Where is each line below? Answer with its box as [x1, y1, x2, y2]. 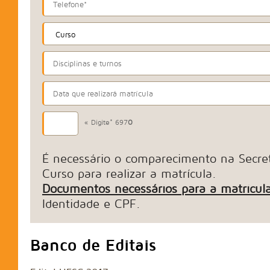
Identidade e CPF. [42, 196, 140, 211]
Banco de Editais [30, 235, 156, 254]
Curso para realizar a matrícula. [42, 166, 216, 181]
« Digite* [84, 118, 115, 127]
